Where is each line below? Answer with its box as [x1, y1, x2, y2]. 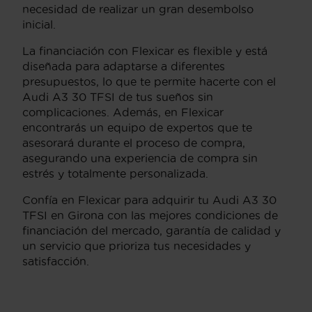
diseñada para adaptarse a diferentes [22, 60, 225, 72]
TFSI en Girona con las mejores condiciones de [22, 209, 278, 221]
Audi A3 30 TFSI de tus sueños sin [22, 91, 213, 103]
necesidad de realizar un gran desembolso [22, 3, 253, 15]
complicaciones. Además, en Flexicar [22, 106, 224, 118]
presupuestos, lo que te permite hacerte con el [22, 75, 276, 88]
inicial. [22, 18, 56, 31]
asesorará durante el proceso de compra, [22, 136, 245, 149]
